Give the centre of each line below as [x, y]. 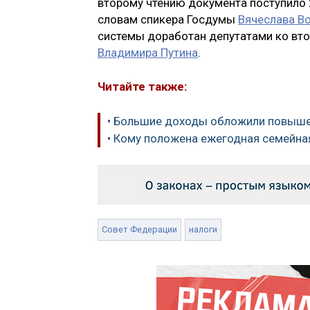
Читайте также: [142, 87]
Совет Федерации [139, 230]
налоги [203, 230]
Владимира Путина [148, 52]
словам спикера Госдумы [168, 19]
